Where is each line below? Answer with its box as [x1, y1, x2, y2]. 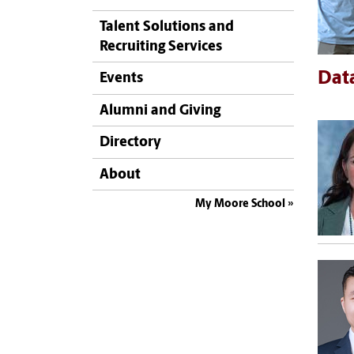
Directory [100, 135, 161, 151]
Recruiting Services [100, 40, 222, 55]
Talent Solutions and [100, 20, 234, 35]
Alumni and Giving [100, 103, 220, 119]
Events [100, 71, 143, 87]
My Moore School [195, 198, 285, 210]
